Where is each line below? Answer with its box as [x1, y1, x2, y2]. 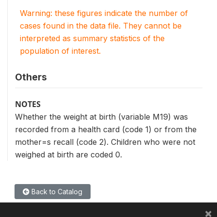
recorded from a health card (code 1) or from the [15, 124, 197, 134]
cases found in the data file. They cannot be [20, 21, 182, 31]
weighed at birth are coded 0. [15, 150, 122, 159]
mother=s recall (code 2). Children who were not [15, 137, 195, 147]
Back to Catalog [30, 187, 82, 196]
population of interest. [20, 46, 101, 56]
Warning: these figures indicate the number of [20, 8, 188, 18]
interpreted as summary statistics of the [20, 33, 165, 43]
